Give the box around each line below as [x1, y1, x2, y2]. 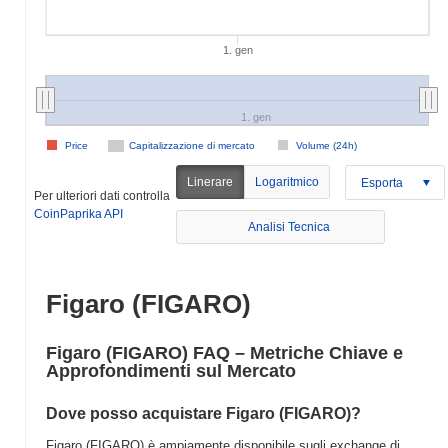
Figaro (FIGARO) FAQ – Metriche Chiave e [46, 343, 403, 363]
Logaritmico [255, 175, 320, 189]
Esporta [361, 175, 404, 190]
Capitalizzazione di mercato [129, 140, 255, 151]
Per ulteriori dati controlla [34, 188, 170, 203]
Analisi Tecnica [248, 220, 331, 234]
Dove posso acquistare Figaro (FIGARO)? [46, 405, 361, 422]
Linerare [187, 175, 234, 189]
